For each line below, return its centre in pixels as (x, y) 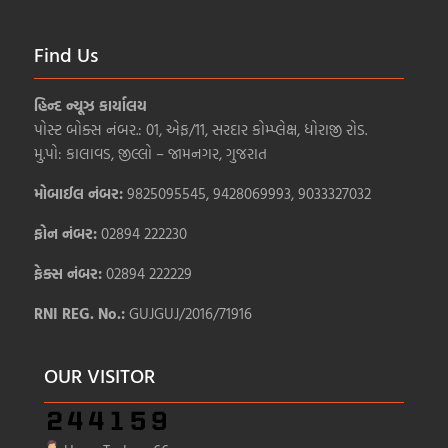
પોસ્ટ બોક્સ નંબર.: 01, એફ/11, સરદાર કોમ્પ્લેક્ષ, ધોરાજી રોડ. (201, 129)
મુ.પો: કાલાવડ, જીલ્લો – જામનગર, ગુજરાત (151, 153)
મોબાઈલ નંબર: (81, 193)
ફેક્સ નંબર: (70, 273)
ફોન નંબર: (68, 233)
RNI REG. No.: (82, 313)
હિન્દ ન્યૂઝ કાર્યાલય (91, 105)
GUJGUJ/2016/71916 (191, 313)
